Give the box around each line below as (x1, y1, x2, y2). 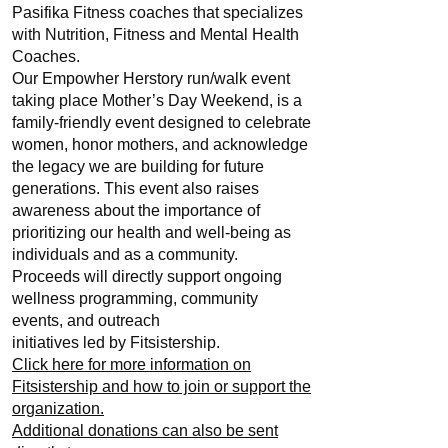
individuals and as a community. (12, 246, 238, 263)
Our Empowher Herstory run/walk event (12, 70, 290, 87)
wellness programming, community (12, 290, 258, 307)
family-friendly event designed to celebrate (12, 114, 311, 131)
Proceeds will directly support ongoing (12, 268, 282, 285)
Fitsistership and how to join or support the (12, 378, 311, 395)
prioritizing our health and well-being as (12, 224, 291, 241)
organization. (12, 400, 104, 417)
